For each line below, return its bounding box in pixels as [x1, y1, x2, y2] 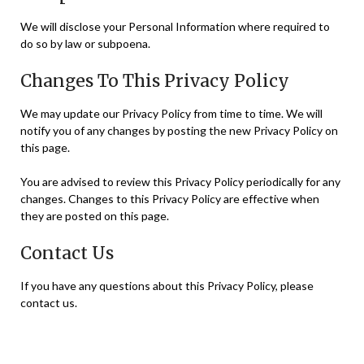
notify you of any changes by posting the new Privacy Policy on [20, 123, 338, 138]
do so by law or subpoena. [20, 37, 150, 51]
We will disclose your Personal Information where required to [20, 19, 330, 34]
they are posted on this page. [20, 209, 169, 223]
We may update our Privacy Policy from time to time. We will [20, 106, 323, 121]
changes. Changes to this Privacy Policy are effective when [20, 192, 319, 206]
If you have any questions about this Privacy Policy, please [20, 279, 314, 293]
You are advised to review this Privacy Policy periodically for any [20, 175, 340, 189]
